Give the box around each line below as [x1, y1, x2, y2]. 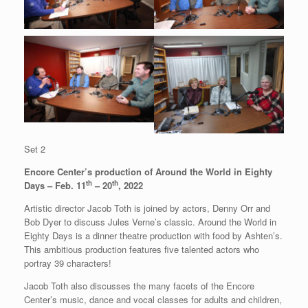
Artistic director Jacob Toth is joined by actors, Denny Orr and [24, 201, 270, 214]
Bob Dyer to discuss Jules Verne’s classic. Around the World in [24, 214, 276, 228]
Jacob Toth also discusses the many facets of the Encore [24, 278, 254, 292]
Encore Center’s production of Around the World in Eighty [24, 164, 272, 178]
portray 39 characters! [24, 256, 111, 269]
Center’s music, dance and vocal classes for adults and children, [24, 292, 282, 306]
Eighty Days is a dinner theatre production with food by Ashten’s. [24, 228, 283, 242]
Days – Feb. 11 [24, 178, 86, 192]
